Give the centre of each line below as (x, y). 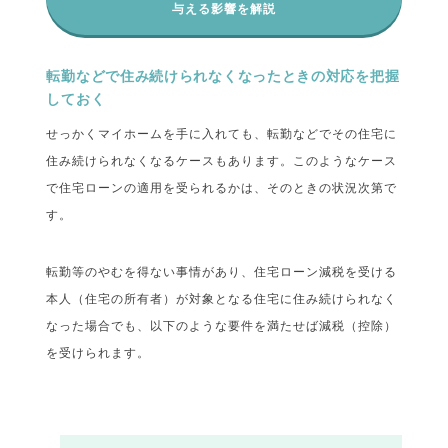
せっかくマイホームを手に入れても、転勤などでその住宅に (222, 134)
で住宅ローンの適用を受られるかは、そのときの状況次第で (222, 188)
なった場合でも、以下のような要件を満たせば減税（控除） (222, 326)
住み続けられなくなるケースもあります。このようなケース (222, 161)
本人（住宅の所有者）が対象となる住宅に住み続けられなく (222, 299)
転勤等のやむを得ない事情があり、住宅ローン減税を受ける (222, 272)
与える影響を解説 (224, 9)
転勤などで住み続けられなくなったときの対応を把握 (223, 76)
